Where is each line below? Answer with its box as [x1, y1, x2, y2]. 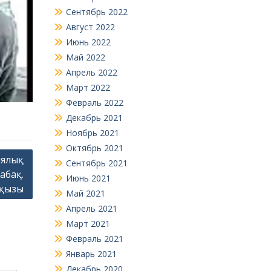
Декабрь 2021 [65, 112, 123, 124]
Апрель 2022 [65, 67, 117, 79]
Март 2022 [65, 82, 110, 94]
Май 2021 [65, 188, 105, 200]
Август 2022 [65, 21, 115, 33]
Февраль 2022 [65, 97, 123, 109]
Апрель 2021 [65, 203, 117, 215]
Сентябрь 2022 [65, 6, 128, 18]
